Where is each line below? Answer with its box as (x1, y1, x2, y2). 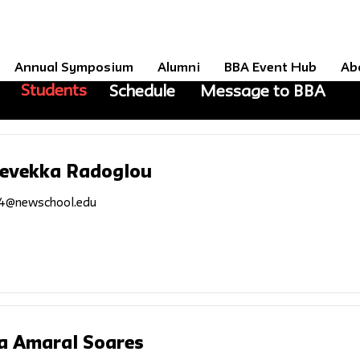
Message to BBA (200, 85, 325, 100)
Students (21, 84, 87, 99)
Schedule (109, 85, 175, 100)
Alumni (157, 63, 200, 74)
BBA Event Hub (224, 63, 317, 74)
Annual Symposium (14, 63, 133, 74)
